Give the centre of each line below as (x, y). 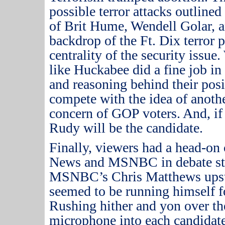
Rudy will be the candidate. (126, 128)
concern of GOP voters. (115, 113)
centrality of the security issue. (135, 55)
